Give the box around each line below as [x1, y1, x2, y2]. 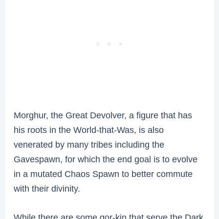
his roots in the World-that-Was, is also [14, 124, 164, 135]
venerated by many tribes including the [14, 139, 165, 150]
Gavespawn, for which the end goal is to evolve [14, 153, 198, 164]
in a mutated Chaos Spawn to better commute [14, 168, 193, 179]
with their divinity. [14, 183, 81, 194]
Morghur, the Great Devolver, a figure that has [14, 109, 193, 120]
